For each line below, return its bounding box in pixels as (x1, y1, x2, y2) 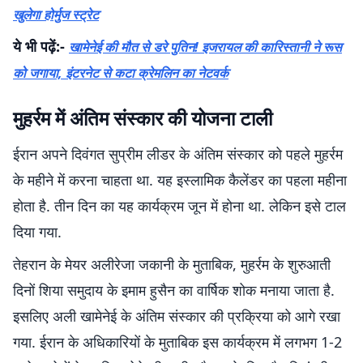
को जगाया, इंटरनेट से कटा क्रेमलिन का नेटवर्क (13, 64, 228, 82)
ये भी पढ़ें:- (13, 36, 65, 56)
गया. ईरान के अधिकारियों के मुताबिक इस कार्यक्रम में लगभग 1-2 (13, 332, 342, 352)
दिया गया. (13, 222, 62, 241)
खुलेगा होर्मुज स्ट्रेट (13, 6, 99, 23)
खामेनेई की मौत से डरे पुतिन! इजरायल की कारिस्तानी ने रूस (69, 38, 342, 56)
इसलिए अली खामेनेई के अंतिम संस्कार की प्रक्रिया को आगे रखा (13, 306, 340, 326)
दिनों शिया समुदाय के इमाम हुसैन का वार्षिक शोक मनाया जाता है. (13, 280, 335, 300)
